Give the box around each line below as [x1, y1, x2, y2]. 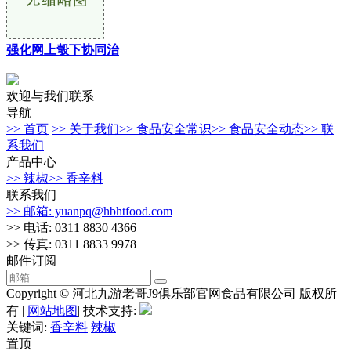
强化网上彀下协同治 [6, 42, 119, 56]
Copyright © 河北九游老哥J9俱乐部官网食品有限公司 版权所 [6, 286, 337, 300]
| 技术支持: [78, 303, 139, 317]
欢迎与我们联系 [6, 89, 94, 103]
